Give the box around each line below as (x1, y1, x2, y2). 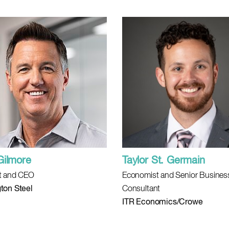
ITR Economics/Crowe (122, 198, 203, 207)
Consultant (122, 185, 161, 193)
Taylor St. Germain (122, 155, 205, 166)
